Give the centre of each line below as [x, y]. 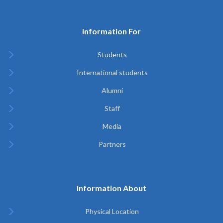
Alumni [112, 91]
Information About [111, 188]
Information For [111, 31]
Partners [112, 144]
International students [112, 73]
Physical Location [112, 212]
